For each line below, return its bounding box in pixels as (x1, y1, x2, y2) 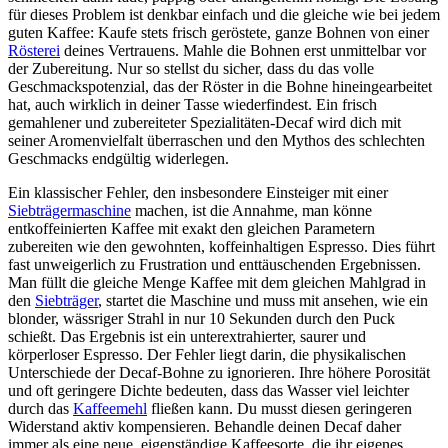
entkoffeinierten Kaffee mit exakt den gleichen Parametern (8, 219, 375, 237)
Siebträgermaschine (8, 201, 131, 219)
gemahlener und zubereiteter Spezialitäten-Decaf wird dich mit (8, 113, 401, 131)
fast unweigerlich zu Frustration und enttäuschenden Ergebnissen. (8, 255, 421, 273)
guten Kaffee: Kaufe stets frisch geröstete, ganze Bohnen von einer (8, 23, 429, 41)
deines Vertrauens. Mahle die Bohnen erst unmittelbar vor (60, 41, 426, 59)
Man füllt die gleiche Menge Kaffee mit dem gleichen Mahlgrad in (8, 273, 426, 291)
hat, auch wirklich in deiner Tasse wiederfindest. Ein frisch (8, 95, 377, 113)
